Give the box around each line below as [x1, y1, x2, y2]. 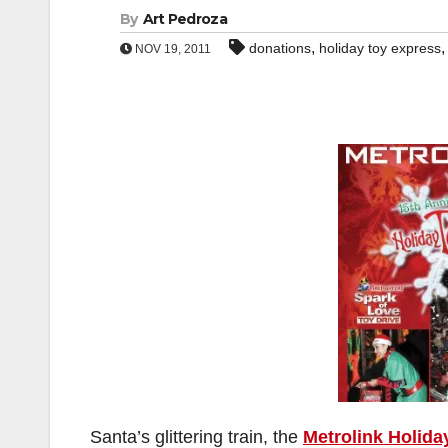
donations [249, 40, 311, 56]
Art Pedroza [142, 10, 227, 28]
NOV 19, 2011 [132, 42, 211, 56]
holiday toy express [319, 40, 441, 56]
